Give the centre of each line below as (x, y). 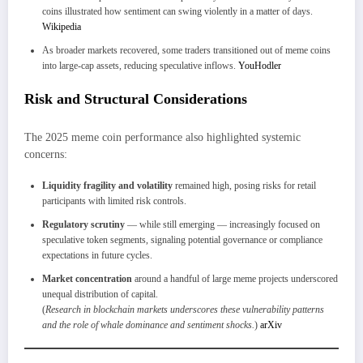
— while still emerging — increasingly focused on (222, 224)
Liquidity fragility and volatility (107, 185)
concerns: (46, 154)
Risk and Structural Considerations (136, 99)
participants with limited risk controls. (114, 201)
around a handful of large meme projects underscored (235, 278)
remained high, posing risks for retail (244, 185)
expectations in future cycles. (97, 255)
